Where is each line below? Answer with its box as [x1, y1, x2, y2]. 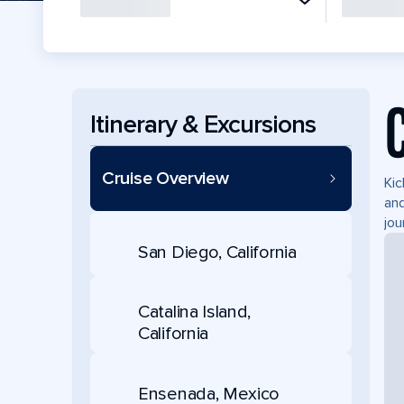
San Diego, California [138, 241, 297, 263]
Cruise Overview [102, 168, 229, 189]
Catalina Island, [138, 301, 252, 323]
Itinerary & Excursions [90, 108, 316, 140]
